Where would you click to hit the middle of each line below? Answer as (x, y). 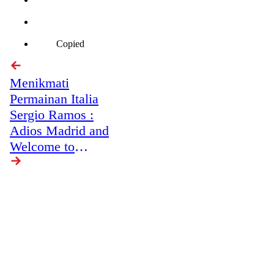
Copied (70, 43)
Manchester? (45, 162)
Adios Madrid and (59, 130)
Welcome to (42, 146)
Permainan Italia (54, 98)
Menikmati (39, 83)
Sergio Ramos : (52, 114)
